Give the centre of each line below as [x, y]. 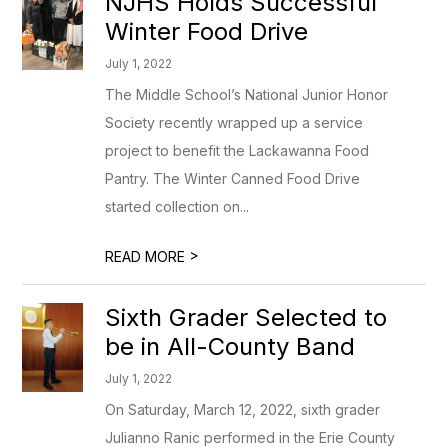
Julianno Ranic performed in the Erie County [250, 437]
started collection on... [177, 206]
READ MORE [147, 256]
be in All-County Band [230, 346]
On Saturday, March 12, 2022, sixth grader [243, 409]
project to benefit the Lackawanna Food [237, 150]
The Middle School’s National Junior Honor [247, 94]
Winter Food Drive [207, 31]
